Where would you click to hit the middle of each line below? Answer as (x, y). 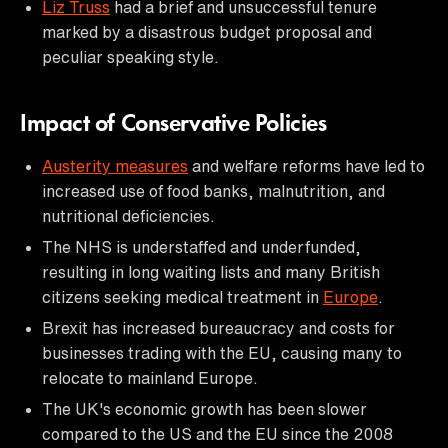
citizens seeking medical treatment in (182, 296)
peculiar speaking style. (130, 56)
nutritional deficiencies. (128, 215)
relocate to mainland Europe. (150, 377)
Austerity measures (115, 165)
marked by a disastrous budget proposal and (207, 31)
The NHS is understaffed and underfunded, (201, 246)
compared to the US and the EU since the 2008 (217, 433)
